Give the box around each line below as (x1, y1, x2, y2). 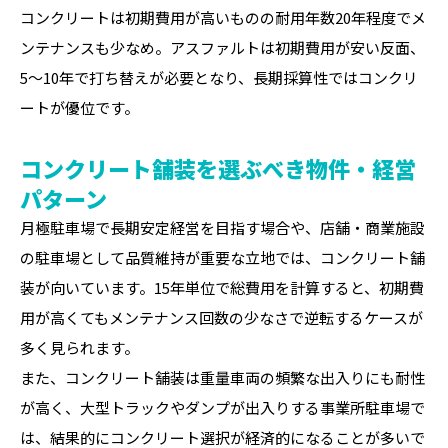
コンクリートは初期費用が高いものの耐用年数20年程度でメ (20, 7, 426, 28)
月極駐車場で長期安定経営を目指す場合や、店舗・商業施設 (20, 217, 425, 238)
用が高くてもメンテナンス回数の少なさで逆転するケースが (20, 307, 423, 328)
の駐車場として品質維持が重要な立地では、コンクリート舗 (20, 247, 425, 268)
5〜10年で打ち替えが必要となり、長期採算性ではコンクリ (20, 67, 418, 88)
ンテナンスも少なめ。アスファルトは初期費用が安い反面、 (20, 37, 425, 58)
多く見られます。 (20, 337, 139, 358)
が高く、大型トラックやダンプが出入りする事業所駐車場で (20, 397, 425, 418)
